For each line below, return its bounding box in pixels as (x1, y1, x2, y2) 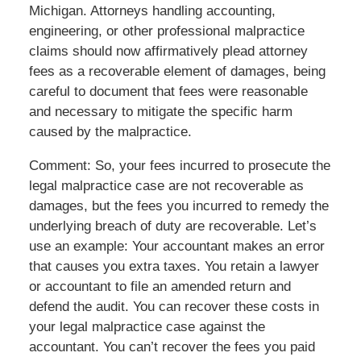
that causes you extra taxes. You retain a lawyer (28, 259, 319, 275)
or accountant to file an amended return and (28, 279, 291, 295)
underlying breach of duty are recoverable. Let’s (28, 218, 317, 234)
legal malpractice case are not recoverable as (28, 178, 304, 194)
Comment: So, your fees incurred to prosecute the (28, 158, 330, 174)
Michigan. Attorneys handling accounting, (28, 3, 276, 19)
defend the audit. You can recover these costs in (28, 299, 319, 315)
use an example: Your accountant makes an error (28, 239, 325, 255)
